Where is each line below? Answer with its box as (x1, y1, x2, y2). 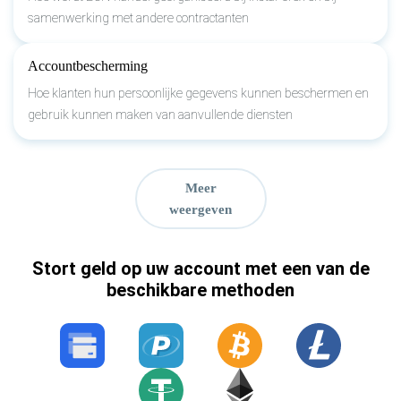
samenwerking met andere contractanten (28, 10, 249, 25)
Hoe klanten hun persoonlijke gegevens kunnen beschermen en (28, 85, 369, 100)
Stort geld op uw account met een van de (31, 257, 370, 279)
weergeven (169, 201, 232, 217)
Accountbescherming (28, 57, 148, 73)
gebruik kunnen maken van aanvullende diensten (28, 107, 293, 122)
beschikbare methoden (107, 278, 294, 301)
